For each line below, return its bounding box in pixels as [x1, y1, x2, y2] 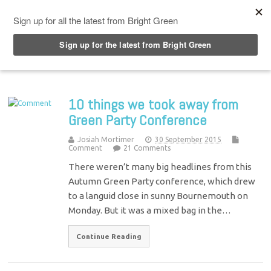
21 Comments [123, 143, 171, 152]
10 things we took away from [68, 94, 239, 114]
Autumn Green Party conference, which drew [68, 175, 256, 186]
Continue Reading [76, 232, 142, 240]
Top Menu [29, 5, 79, 18]
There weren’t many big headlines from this [68, 161, 252, 172]
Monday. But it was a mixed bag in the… [68, 204, 232, 215]
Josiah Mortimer [77, 135, 135, 143]
